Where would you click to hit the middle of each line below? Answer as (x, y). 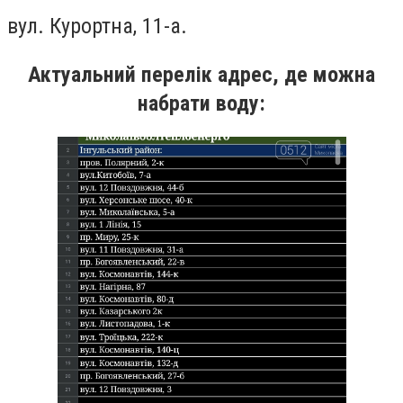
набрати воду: (201, 103)
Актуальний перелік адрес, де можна (201, 74)
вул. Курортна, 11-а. (100, 26)
